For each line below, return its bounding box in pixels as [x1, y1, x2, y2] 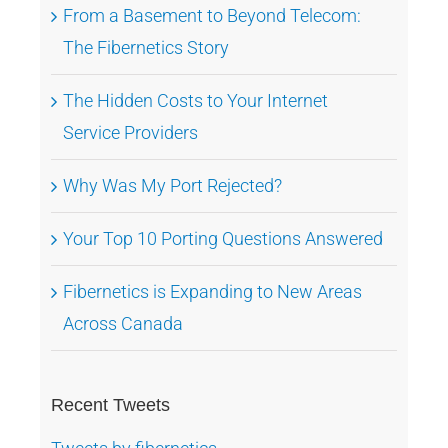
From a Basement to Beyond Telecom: [63, 5, 362, 27]
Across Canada [63, 313, 184, 335]
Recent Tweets [51, 395, 171, 416]
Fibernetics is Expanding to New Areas [63, 281, 363, 303]
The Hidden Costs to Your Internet [63, 90, 329, 112]
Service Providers [63, 122, 199, 144]
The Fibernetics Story [63, 37, 230, 59]
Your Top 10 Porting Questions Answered [63, 228, 384, 250]
